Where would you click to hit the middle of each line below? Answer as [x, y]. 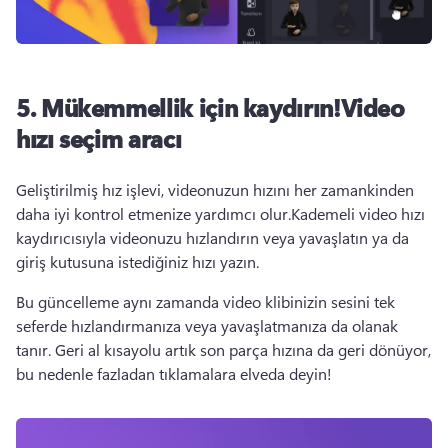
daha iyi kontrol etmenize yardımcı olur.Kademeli [187, 213]
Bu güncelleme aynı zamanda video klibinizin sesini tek [205, 301]
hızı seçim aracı [99, 138]
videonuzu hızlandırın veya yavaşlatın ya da [257, 237]
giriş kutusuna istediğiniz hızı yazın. [139, 261]
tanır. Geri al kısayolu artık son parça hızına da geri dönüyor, [223, 349]
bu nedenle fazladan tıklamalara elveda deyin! [176, 373]
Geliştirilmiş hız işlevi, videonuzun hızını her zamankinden [215, 189]
